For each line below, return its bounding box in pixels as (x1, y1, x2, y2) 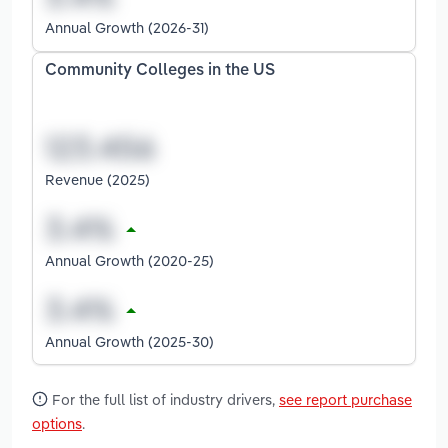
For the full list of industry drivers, (48, 389, 279, 409)
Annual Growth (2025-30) (45, 331, 214, 351)
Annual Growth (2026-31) (45, 18, 209, 38)
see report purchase (279, 389, 412, 409)
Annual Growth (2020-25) (45, 250, 214, 270)
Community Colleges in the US (45, 63, 275, 80)
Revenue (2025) (45, 169, 150, 189)
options (32, 413, 82, 433)
